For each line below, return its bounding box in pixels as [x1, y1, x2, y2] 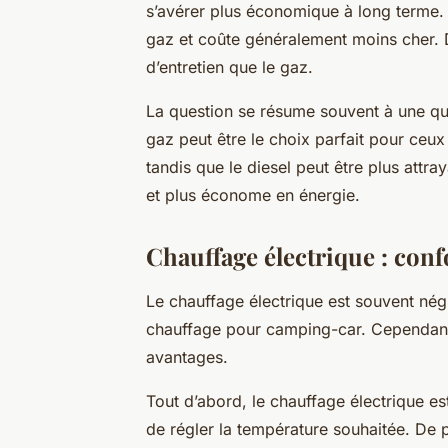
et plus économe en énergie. [146, 185, 360, 206]
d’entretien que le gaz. [146, 57, 313, 78]
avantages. [146, 347, 228, 368]
